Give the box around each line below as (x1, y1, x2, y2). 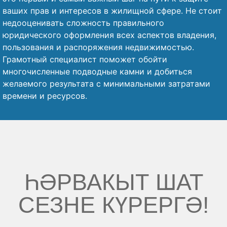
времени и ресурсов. (3, 91, 87, 101)
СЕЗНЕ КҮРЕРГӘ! (18, 192, 209, 218)
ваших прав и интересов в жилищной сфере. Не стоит (3, 6, 222, 16)
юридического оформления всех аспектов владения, (3, 30, 216, 40)
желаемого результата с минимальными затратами (3, 79, 210, 89)
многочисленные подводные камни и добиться (3, 66, 192, 77)
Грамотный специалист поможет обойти (3, 54, 167, 64)
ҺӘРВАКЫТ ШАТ (24, 169, 203, 195)
